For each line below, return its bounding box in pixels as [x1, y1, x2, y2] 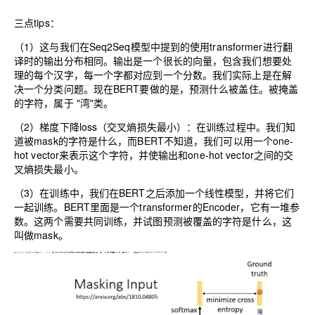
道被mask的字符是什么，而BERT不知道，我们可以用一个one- [14, 133, 294, 148]
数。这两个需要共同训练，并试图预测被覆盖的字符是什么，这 [14, 213, 292, 228]
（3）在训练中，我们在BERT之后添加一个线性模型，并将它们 [14, 185, 295, 200]
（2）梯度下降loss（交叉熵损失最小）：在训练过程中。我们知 [14, 119, 296, 134]
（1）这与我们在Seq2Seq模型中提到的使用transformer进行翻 [14, 39, 292, 53]
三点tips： [14, 15, 60, 30]
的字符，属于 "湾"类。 [14, 95, 114, 110]
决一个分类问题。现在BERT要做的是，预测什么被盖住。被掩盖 [14, 81, 299, 96]
